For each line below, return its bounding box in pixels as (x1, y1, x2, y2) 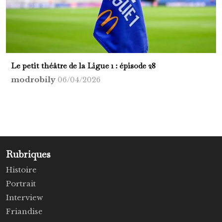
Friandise (6, 207, 43, 216)
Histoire (6, 165, 37, 174)
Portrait (6, 179, 36, 188)
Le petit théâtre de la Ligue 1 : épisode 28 (11, 60, 156, 71)
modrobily (11, 75, 57, 84)
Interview (6, 193, 43, 202)
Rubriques (6, 148, 51, 161)
